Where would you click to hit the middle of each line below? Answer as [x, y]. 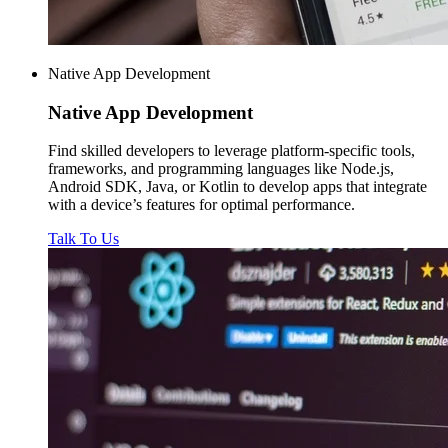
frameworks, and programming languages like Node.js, [221, 169]
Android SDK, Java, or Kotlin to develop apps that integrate [237, 187]
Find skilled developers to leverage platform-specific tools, [231, 151]
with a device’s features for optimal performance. [201, 205]
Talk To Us [83, 239]
